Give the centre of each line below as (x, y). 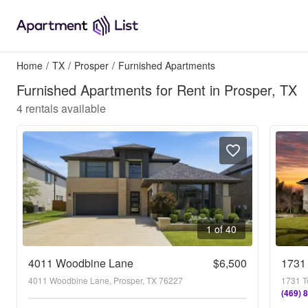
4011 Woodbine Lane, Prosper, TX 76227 (106, 280)
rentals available (66, 108)
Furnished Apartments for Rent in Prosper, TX (157, 90)
